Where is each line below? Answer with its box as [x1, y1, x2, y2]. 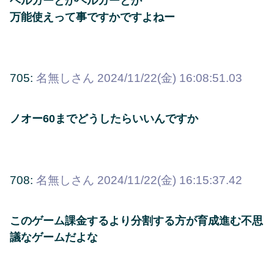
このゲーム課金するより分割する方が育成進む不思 [10, 214, 263, 227]
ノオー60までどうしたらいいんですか [10, 113, 198, 125]
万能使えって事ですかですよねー [10, 10, 175, 23]
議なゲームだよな [10, 231, 98, 243]
